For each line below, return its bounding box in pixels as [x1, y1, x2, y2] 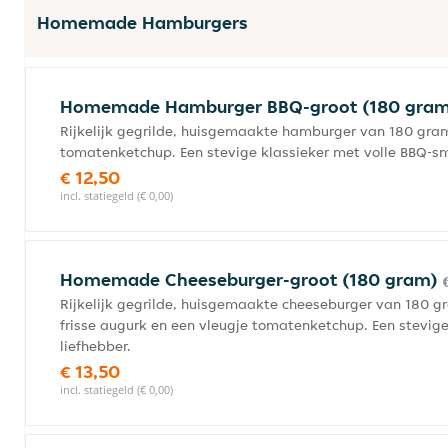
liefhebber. [60, 337, 131, 355]
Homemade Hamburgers [37, 11, 248, 34]
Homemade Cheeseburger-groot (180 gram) [60, 268, 443, 291]
